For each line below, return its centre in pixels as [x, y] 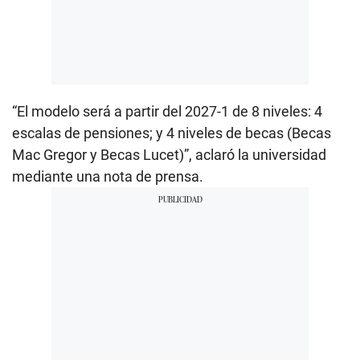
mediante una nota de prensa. [108, 176]
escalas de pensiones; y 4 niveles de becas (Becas [172, 133]
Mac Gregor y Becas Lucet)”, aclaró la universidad [169, 154]
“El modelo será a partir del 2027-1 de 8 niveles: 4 [167, 111]
